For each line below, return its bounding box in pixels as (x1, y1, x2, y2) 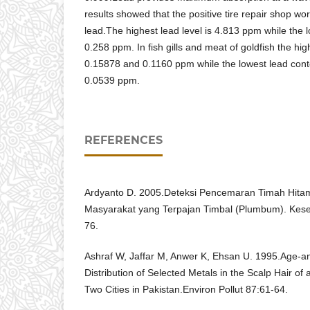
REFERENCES (84, 134, 163, 147)
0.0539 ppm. (84, 75, 140, 86)
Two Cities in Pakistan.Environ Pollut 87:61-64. (84, 284, 288, 295)
